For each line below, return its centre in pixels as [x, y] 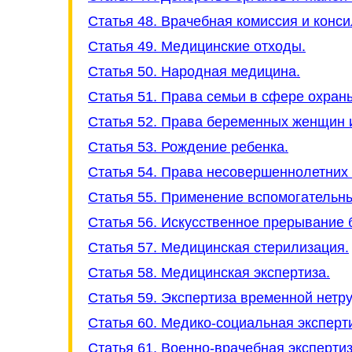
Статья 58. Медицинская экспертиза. [209, 273]
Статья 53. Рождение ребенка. [188, 147]
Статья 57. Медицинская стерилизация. [218, 247]
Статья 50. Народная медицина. [194, 71]
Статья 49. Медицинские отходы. [197, 46]
